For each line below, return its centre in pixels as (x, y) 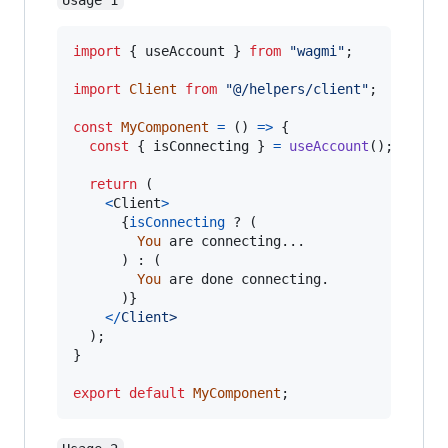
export (97, 393)
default (157, 393)
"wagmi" (317, 51)
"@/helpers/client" (297, 89)
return (113, 184)
